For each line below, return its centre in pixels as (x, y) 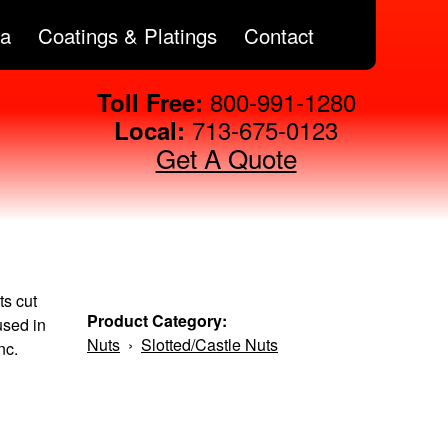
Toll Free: (149, 102)
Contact (279, 35)
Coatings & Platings (127, 35)
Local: (149, 130)
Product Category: (159, 320)
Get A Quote (226, 158)
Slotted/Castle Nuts (209, 344)
